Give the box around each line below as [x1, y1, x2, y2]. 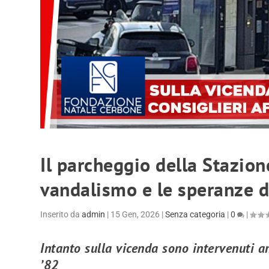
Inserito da [40, 209, 82, 219]
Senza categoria [165, 209, 226, 219]
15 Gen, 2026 [110, 209, 160, 219]
